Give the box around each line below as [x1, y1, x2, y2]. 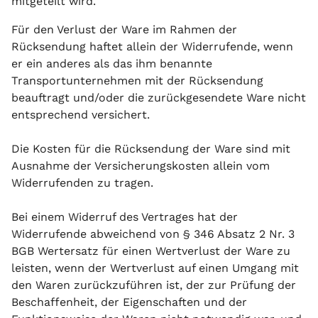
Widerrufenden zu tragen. [11, 176, 153, 190]
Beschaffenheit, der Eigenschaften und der [11, 295, 247, 309]
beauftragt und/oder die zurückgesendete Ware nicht [11, 91, 306, 104]
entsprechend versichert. [11, 108, 150, 121]
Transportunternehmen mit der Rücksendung [11, 74, 263, 87]
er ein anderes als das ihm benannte [11, 57, 212, 70]
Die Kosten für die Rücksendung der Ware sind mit [11, 142, 290, 155]
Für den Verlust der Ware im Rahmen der [11, 23, 237, 36]
